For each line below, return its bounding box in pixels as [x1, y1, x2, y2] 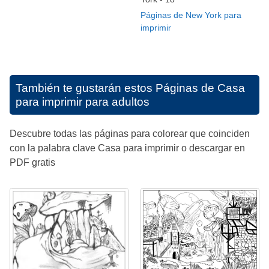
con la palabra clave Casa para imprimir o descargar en [10, 142, 245, 153]
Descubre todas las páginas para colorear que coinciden [10, 128, 250, 139]
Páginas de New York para [141, 10, 241, 20]
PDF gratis [10, 157, 55, 168]
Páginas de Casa [156, 81, 245, 94]
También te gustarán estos [16, 81, 156, 94]
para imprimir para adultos [16, 95, 150, 108]
